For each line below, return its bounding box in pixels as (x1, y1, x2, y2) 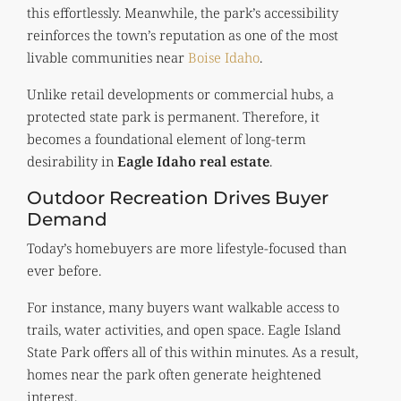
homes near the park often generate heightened (27, 364, 321, 383)
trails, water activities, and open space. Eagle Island (27, 320, 341, 338)
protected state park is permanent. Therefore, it (27, 107, 320, 125)
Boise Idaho (188, 47, 260, 66)
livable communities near (27, 47, 188, 66)
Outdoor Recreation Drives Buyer (27, 186, 328, 209)
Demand (27, 208, 107, 230)
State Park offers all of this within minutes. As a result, (27, 342, 358, 361)
